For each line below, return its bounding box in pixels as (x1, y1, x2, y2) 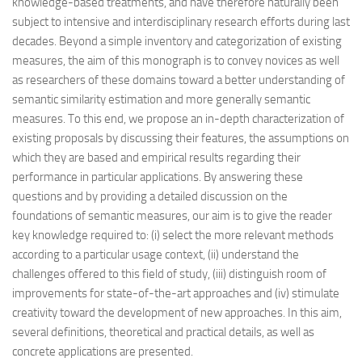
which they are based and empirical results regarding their (12, 149, 301, 165)
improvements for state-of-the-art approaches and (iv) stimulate (12, 285, 339, 301)
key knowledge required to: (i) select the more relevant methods (12, 227, 334, 242)
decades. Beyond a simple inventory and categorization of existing (12, 33, 342, 48)
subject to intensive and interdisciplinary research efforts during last (12, 14, 350, 29)
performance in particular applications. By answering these (12, 169, 303, 184)
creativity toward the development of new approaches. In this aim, (12, 305, 342, 320)
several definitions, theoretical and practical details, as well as (12, 324, 314, 339)
